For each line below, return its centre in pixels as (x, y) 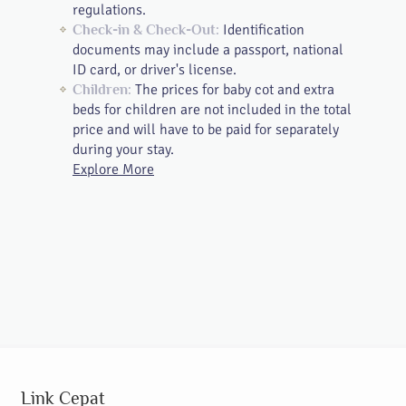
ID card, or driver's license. (155, 70)
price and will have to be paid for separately (206, 130)
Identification (262, 30)
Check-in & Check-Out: (146, 30)
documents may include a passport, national (208, 50)
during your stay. (123, 150)
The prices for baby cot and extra (233, 90)
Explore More (113, 169)
